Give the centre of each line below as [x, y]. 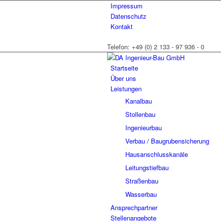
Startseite [124, 68]
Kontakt [122, 26]
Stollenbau [140, 114]
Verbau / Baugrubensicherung [167, 141]
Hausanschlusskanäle [157, 154]
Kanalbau [139, 101]
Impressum [127, 6]
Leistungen [126, 89]
